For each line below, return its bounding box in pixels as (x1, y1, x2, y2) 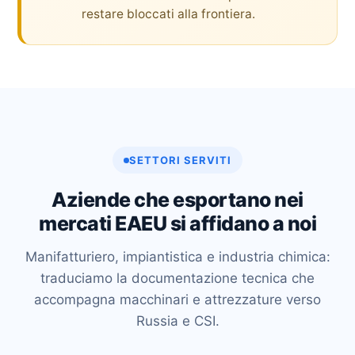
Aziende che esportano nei (52, 188, 303, 212)
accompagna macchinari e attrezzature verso (34, 292, 321, 307)
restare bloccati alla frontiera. (82, 6, 255, 21)
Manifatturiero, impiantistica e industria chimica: (25, 249, 330, 265)
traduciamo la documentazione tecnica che (40, 270, 315, 286)
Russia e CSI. (136, 313, 219, 329)
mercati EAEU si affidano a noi (39, 212, 316, 235)
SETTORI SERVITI (128, 154, 232, 166)
